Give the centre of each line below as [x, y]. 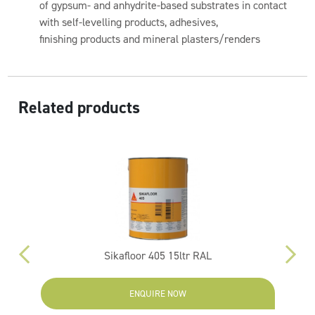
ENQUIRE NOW [157, 294]
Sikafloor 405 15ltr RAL [157, 256]
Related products [79, 108]
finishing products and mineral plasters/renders [150, 39]
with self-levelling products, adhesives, [129, 22]
